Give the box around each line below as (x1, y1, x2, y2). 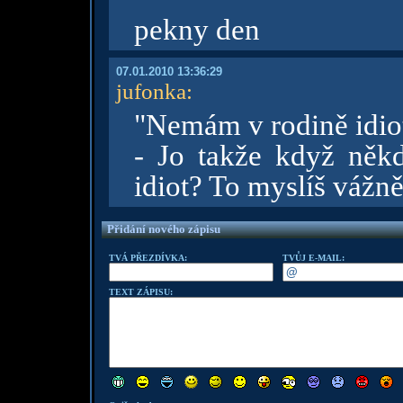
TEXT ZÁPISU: (108, 287, 173, 297)
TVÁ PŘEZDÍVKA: (108, 253, 187, 263)
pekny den (133, 13, 260, 46)
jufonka (115, 78, 186, 103)
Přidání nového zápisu (106, 222, 220, 236)
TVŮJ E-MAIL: (282, 253, 345, 263)
